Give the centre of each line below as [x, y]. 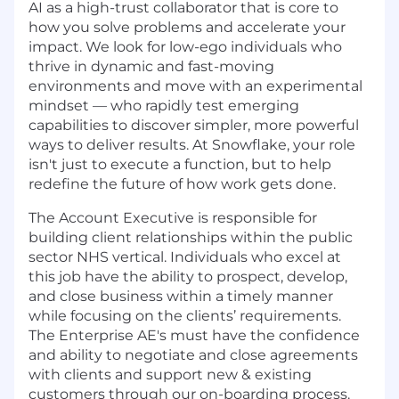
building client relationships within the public [191, 238]
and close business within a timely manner [181, 297]
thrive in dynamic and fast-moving [151, 67]
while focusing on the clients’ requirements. [185, 316]
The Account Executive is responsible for [173, 218]
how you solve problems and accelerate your [187, 28]
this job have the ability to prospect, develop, [188, 277]
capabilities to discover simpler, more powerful [194, 126]
